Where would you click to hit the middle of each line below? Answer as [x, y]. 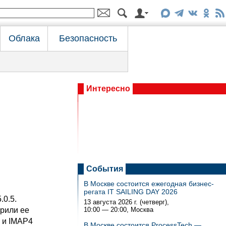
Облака [24, 38]
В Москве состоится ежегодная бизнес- [149, 184]
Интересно [108, 89]
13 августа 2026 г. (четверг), [126, 202]
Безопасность [88, 38]
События [105, 169]
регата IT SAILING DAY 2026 [131, 192]
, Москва [140, 210]
